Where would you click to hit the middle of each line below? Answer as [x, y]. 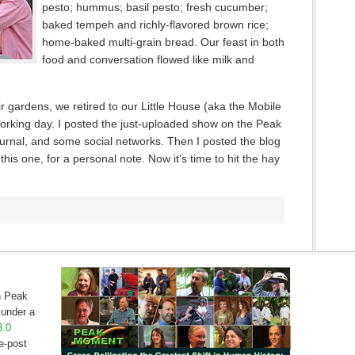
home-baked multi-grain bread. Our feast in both [163, 42]
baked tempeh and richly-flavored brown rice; [155, 25]
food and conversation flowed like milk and [148, 59]
